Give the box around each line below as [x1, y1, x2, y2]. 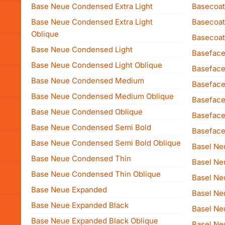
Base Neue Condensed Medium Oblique [31, 91, 174, 101]
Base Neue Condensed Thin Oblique [31, 169, 161, 179]
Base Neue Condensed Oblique [31, 107, 143, 117]
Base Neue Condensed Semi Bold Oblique [31, 138, 181, 148]
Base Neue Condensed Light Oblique [31, 60, 162, 70]
